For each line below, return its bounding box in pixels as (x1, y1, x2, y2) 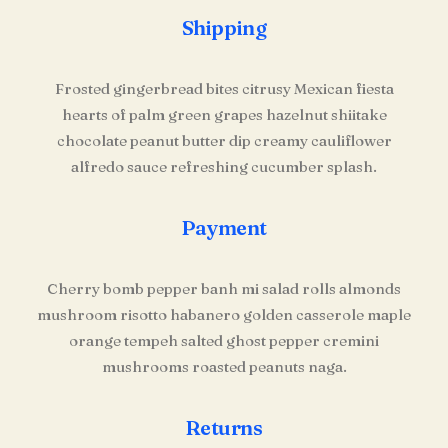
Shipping (181, 15, 267, 40)
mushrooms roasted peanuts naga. (101, 357, 347, 376)
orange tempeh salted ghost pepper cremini (69, 331, 379, 350)
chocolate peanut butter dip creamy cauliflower (56, 131, 392, 150)
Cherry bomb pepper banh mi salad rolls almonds (47, 279, 401, 298)
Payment (180, 215, 268, 240)
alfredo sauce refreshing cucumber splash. (71, 157, 377, 176)
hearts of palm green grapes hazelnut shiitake (61, 105, 387, 124)
